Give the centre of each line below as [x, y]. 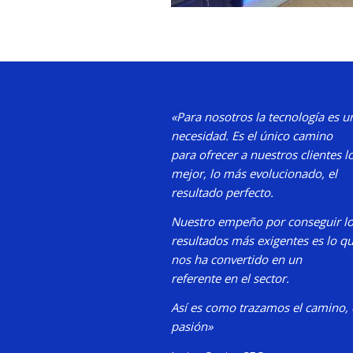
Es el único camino [282, 136]
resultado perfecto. [222, 193]
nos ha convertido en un [236, 259]
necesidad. [201, 136]
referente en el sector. [230, 278]
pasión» [192, 326]
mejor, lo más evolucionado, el [254, 174]
